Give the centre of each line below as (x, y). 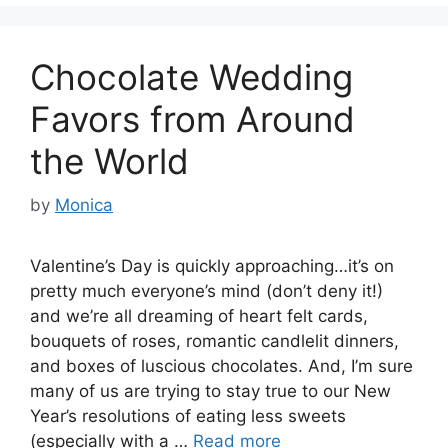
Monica (84, 205)
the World (109, 160)
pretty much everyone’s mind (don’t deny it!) (206, 291)
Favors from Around (192, 118)
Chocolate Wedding (191, 76)
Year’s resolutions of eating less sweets (188, 416)
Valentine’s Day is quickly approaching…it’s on (212, 266)
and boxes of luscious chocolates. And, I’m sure (221, 366)
